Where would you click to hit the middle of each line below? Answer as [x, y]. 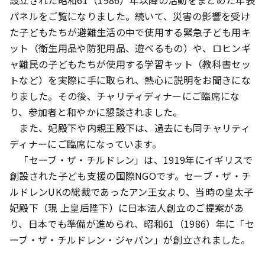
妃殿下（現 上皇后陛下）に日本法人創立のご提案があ [127, 208]
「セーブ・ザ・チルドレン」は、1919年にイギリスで [131, 160]
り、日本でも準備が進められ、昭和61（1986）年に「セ [132, 224]
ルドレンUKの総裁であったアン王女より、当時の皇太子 [132, 192]
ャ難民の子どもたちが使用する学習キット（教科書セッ [130, 64]
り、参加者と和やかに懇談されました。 [96, 112]
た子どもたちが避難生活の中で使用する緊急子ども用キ [130, 32]
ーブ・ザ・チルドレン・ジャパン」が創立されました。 [130, 240]
